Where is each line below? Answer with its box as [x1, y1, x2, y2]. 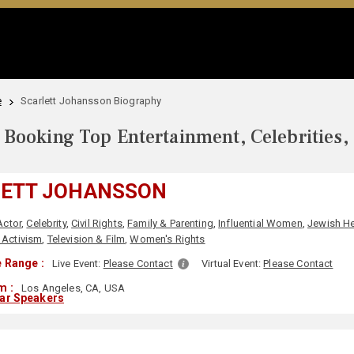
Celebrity [26, 217, 66, 229]
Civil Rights [71, 217, 122, 229]
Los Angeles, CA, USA [18, 282, 126, 294]
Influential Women [218, 217, 303, 229]
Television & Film [47, 233, 126, 245]
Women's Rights [130, 233, 205, 245]
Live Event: [51, 258, 104, 269]
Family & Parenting [127, 217, 213, 229]
